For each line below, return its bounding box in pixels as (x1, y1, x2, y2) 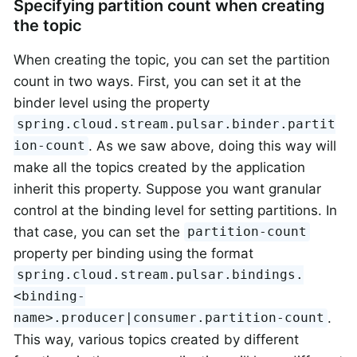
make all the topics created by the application (14, 159, 305, 175)
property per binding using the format (14, 245, 253, 261)
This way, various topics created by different (14, 331, 299, 347)
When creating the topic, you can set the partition (14, 51, 330, 68)
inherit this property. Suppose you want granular (14, 180, 321, 197)
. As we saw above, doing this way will (88, 137, 337, 154)
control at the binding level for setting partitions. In (14, 202, 337, 218)
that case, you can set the (14, 223, 184, 240)
